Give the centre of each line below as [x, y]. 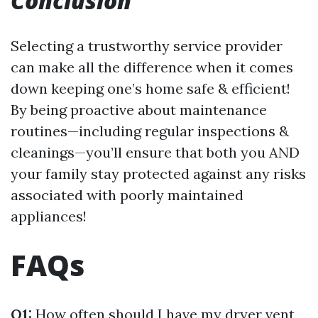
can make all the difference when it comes [152, 67]
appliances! [49, 216]
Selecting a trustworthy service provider [147, 46]
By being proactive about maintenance [139, 110]
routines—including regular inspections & [150, 131]
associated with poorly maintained [127, 195]
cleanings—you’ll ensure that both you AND [155, 152]
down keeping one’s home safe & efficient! [150, 88]
